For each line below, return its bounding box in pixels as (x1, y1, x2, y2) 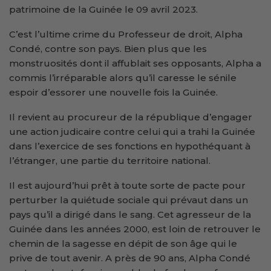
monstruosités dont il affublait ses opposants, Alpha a (9, 57, 261, 69)
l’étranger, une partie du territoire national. (9, 154, 211, 166)
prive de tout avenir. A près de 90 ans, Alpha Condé (9, 252, 250, 264)
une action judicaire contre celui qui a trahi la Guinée (9, 125, 255, 137)
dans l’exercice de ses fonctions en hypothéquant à (9, 140, 250, 152)
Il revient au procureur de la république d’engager (9, 111, 252, 123)
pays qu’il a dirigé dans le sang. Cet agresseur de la (9, 208, 251, 220)
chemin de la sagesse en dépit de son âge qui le (9, 237, 237, 249)
